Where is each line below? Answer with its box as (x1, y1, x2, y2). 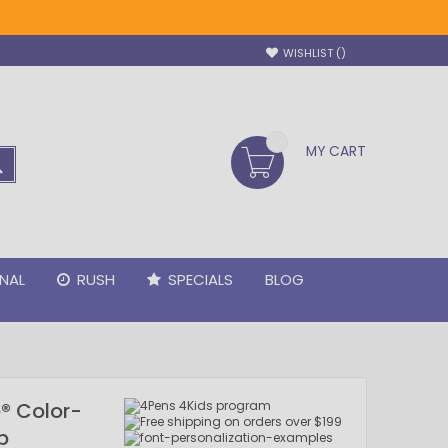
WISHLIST (282, 45, 336, 61)
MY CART (306, 142, 366, 161)
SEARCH (2, 154, 54, 174)
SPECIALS (168, 269, 233, 290)
